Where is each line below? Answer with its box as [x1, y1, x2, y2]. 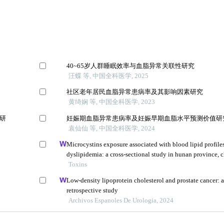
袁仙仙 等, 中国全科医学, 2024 [68, 124, 155, 132]
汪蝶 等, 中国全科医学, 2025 [68, 72, 149, 79]
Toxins [68, 160, 87, 168]
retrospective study [66, 186, 118, 194]
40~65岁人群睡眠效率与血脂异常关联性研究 [66, 62, 195, 69]
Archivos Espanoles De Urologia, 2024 [68, 196, 174, 204]
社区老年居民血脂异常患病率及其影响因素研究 [66, 88, 203, 96]
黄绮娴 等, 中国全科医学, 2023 [68, 98, 155, 106]
